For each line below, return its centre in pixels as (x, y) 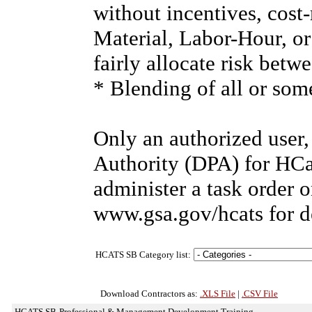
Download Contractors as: (150, 294)
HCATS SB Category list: (143, 255)
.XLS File (218, 294)
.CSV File (260, 294)
